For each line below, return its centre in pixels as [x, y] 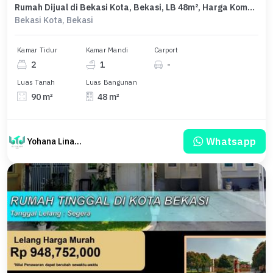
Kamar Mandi [107, 50]
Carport [166, 50]
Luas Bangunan [111, 82]
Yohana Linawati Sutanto [78, 141]
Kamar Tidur [37, 50]
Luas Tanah [36, 82]
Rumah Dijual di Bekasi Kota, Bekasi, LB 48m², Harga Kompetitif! [251, 7]
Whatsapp [231, 141]
